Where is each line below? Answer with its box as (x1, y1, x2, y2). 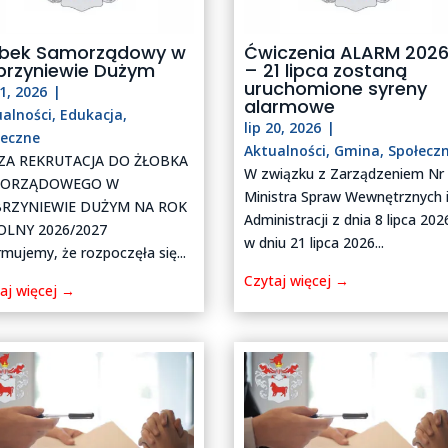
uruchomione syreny (244, 76, 428, 102)
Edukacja (60, 105, 124, 125)
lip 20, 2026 (244, 118, 322, 138)
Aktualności (244, 141, 327, 161)
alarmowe (244, 94, 336, 120)
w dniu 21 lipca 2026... (244, 233, 385, 253)
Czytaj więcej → (244, 271, 350, 291)
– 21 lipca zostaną (244, 58, 408, 84)
